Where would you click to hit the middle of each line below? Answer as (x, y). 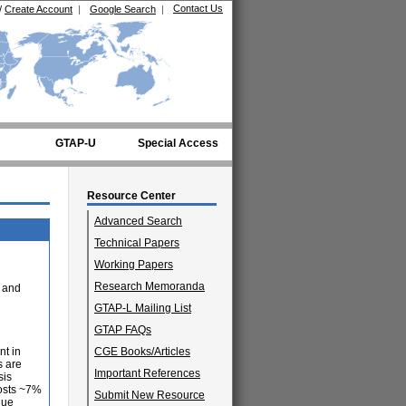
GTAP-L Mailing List (143, 308)
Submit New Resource (150, 395)
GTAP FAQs (123, 330)
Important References (147, 373)
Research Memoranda (150, 286)
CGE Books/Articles (142, 352)
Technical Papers (137, 243)
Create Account (39, 9)
